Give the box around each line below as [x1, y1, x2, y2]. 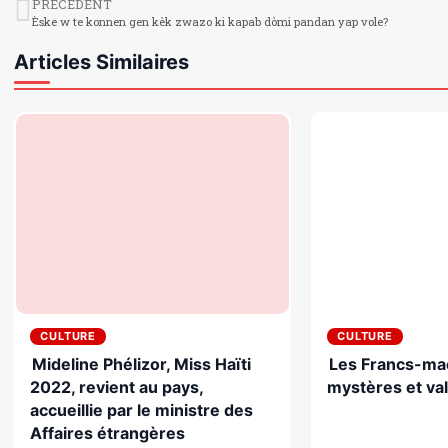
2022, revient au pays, [30, 376, 204, 397]
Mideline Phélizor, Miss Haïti [32, 353, 251, 374]
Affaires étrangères [30, 422, 185, 443]
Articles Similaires [14, 49, 189, 74]
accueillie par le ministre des [30, 399, 253, 420]
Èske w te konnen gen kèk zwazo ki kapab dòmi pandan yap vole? [32, 13, 388, 29]
